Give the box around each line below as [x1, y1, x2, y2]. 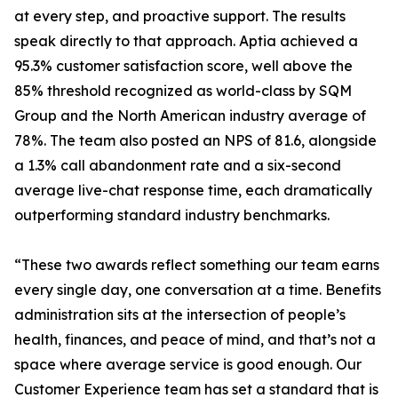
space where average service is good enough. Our [14, 355, 362, 374]
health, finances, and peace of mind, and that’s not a [14, 330, 376, 349]
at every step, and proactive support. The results [14, 7, 346, 26]
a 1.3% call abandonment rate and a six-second [14, 156, 341, 175]
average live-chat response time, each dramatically [14, 181, 372, 200]
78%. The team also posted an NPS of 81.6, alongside [14, 131, 377, 150]
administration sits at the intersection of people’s [14, 306, 346, 324]
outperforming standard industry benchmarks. [14, 206, 330, 225]
